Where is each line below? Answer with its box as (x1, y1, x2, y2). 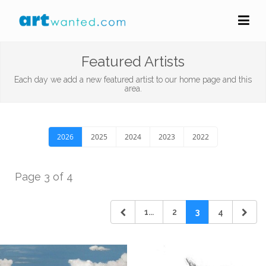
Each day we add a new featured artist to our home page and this (14, 75, 252, 84)
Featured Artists (81, 53, 185, 70)
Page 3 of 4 (15, 170, 73, 183)
